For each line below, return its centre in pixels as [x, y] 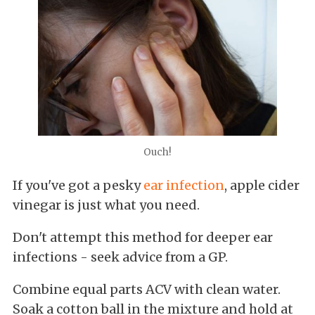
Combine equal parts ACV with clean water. [147, 290]
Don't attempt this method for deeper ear [143, 238]
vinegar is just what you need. [108, 205]
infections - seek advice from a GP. [122, 257]
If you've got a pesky [77, 186]
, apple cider [262, 186]
